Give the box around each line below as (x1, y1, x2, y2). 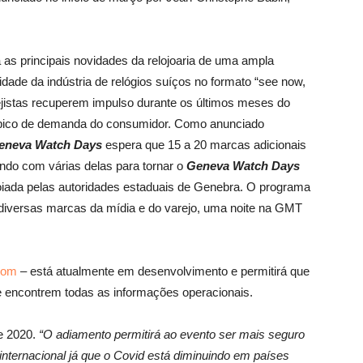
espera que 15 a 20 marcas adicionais (102, 138, 306, 152)
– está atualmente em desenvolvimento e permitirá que (17, 264, 310, 278)
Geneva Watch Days (186, 159, 300, 173)
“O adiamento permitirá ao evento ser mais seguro (39, 327, 305, 341)
